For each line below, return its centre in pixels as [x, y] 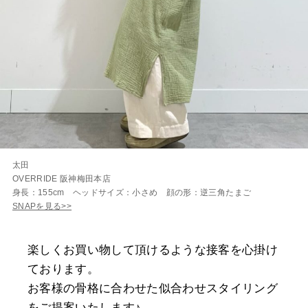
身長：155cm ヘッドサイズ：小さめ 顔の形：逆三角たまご [132, 192]
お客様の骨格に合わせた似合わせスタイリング [153, 288]
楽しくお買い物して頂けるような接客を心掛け [153, 250]
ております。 [64, 269]
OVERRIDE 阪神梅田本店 [62, 178]
